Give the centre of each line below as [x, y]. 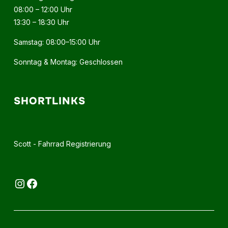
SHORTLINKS [49, 101]
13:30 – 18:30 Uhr [41, 22]
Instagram [42, 183]
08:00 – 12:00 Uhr [43, 9]
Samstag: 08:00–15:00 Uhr [57, 42]
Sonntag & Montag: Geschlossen [68, 62]
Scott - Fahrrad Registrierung [62, 144]
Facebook [53, 183]
